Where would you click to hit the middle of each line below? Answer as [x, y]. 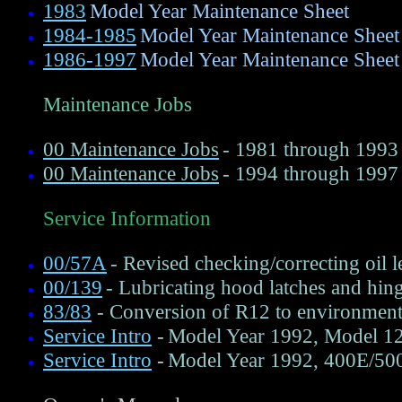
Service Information [127, 218]
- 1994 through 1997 [310, 173]
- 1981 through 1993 [310, 149]
